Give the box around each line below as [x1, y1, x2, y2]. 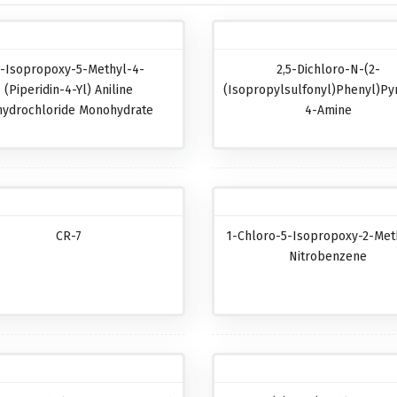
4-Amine [304, 103, 352, 118]
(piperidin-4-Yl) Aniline [4, 82, 134, 97]
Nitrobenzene [289, 249, 368, 264]
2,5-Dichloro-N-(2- [276, 62, 380, 77]
